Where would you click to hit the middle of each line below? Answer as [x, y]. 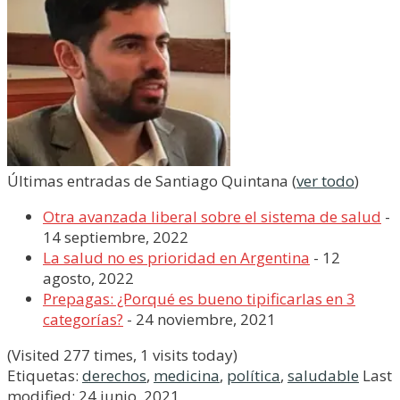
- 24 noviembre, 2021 [200, 319]
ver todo [325, 181]
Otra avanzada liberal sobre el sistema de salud [212, 217]
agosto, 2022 [88, 278]
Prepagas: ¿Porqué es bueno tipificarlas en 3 [199, 299]
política [254, 375]
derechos [114, 375]
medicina [187, 375]
